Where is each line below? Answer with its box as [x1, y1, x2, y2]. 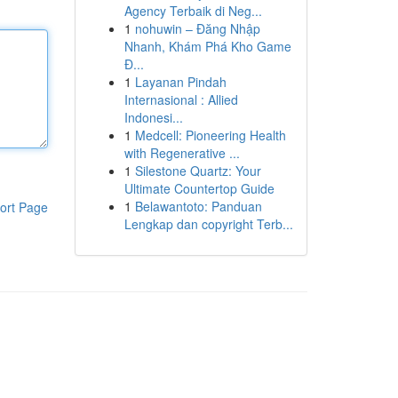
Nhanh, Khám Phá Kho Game [123, 37, 291, 55]
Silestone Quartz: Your [134, 162, 261, 179]
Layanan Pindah [134, 73, 227, 91]
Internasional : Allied [123, 91, 238, 108]
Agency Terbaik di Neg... [123, 2, 262, 20]
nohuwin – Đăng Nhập [134, 20, 260, 37]
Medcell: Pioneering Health [134, 126, 286, 144]
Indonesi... [123, 108, 183, 126]
